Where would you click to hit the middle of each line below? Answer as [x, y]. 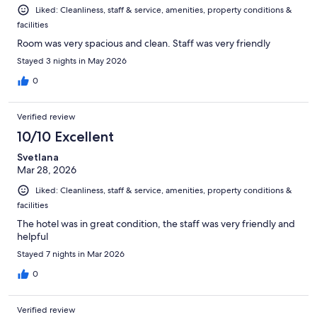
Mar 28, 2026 [47, 170]
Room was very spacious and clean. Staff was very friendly [144, 44]
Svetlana [38, 157]
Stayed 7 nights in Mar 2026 [71, 254]
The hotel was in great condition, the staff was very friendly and [156, 224]
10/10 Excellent [65, 137]
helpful [33, 237]
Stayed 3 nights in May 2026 [72, 61]
